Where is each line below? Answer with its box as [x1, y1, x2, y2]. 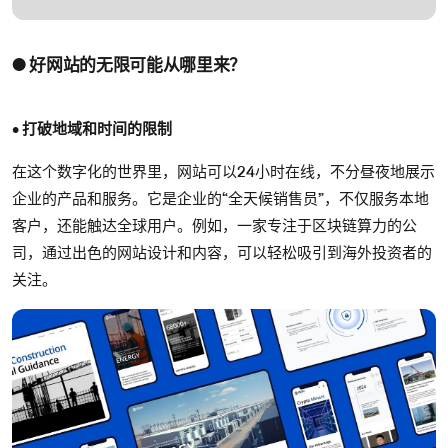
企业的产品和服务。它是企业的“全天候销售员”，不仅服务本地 [12, 188, 429, 209]
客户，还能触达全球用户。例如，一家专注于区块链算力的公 [12, 215, 417, 236]
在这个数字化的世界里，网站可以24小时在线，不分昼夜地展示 [12, 161, 435, 182]
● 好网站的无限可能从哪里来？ [12, 52, 246, 76]
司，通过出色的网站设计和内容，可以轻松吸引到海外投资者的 [12, 242, 432, 263]
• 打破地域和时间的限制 [12, 118, 172, 139]
